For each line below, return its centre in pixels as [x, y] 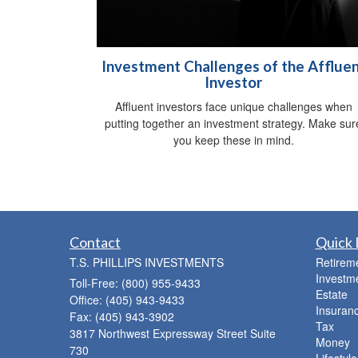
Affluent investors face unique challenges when [233, 107]
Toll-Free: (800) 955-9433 [135, 283]
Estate [331, 294]
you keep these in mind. [233, 140]
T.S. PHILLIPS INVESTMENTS [147, 263]
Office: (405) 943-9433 [127, 300]
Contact [95, 243]
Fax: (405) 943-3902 [122, 317]
